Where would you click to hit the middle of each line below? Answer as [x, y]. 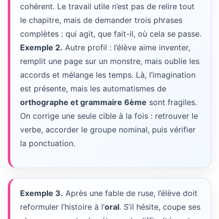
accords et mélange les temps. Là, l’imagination [108, 75]
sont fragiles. [172, 102]
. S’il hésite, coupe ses [160, 207]
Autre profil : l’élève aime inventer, [126, 47]
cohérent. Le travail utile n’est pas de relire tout [107, 6]
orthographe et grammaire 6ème [83, 102]
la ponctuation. [48, 143]
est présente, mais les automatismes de [93, 88]
